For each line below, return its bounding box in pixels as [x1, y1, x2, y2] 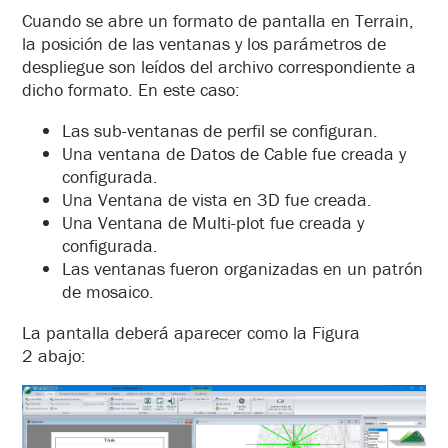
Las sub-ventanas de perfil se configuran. [62, 118, 378, 142]
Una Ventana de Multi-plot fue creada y [62, 210, 364, 234]
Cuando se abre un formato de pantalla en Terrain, [22, 8, 414, 32]
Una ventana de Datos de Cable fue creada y [62, 141, 406, 165]
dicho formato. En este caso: [22, 77, 240, 101]
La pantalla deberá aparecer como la [22, 320, 312, 344]
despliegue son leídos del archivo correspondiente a [22, 54, 416, 78]
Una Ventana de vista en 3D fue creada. [62, 187, 372, 211]
